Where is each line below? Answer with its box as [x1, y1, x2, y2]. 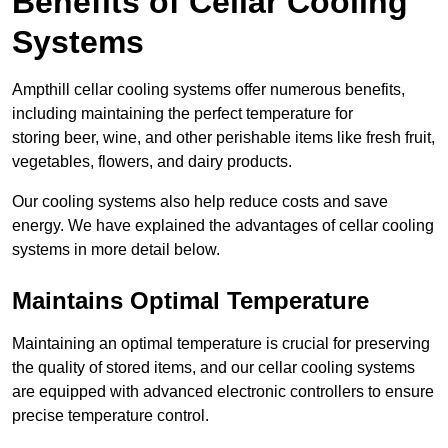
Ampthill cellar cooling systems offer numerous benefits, [12, 81, 405, 99]
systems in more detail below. [12, 241, 220, 259]
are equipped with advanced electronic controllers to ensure [12, 383, 434, 401]
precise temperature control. [12, 407, 209, 425]
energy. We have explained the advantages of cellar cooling [12, 217, 434, 235]
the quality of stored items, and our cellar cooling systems [12, 359, 415, 377]
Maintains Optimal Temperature [12, 287, 369, 315]
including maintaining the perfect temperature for [12, 105, 353, 123]
